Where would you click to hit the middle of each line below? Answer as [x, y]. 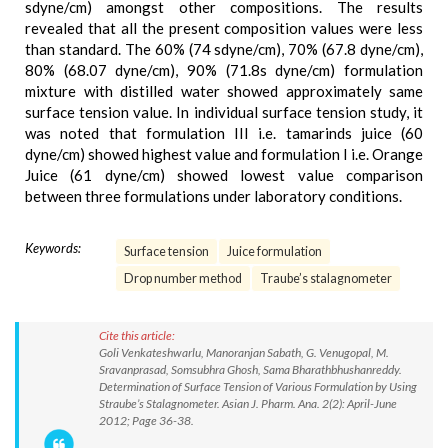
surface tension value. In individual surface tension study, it [224, 112]
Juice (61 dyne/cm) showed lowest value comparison [224, 175]
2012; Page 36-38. [146, 420]
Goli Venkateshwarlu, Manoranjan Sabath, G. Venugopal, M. [244, 352]
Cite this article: [137, 335]
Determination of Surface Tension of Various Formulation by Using [258, 386]
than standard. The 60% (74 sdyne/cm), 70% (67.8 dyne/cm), [224, 49]
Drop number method [183, 278]
